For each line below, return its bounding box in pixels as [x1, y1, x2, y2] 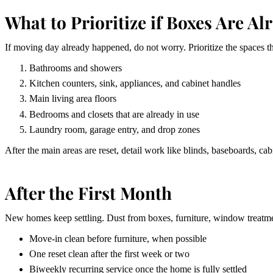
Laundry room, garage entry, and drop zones [29, 124, 200, 135]
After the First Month [5, 181, 172, 204]
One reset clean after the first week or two [29, 248, 190, 259]
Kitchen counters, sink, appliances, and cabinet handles [29, 78, 241, 89]
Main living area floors [29, 93, 116, 104]
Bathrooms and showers [29, 62, 122, 73]
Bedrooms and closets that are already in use [29, 108, 199, 119]
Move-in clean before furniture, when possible [29, 233, 207, 244]
